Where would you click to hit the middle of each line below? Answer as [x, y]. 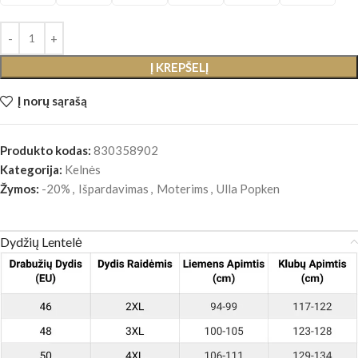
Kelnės [83, 169]
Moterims [183, 188]
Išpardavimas [113, 188]
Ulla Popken [248, 188]
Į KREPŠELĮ [179, 67]
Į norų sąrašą [52, 101]
